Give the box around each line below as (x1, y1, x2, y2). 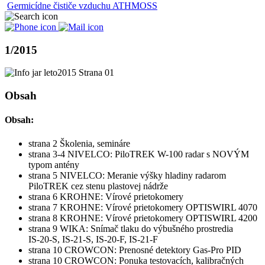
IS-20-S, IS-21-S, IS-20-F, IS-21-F (28, 234, 158, 244)
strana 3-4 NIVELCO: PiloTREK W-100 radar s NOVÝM (28, 148, 249, 159)
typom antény (28, 159, 79, 170)
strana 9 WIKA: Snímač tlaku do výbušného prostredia (28, 223, 233, 234)
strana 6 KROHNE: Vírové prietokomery (28, 191, 183, 202)
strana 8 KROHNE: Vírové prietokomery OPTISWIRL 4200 (28, 212, 257, 223)
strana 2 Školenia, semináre (28, 138, 130, 148)
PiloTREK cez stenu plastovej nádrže (28, 180, 168, 191)
